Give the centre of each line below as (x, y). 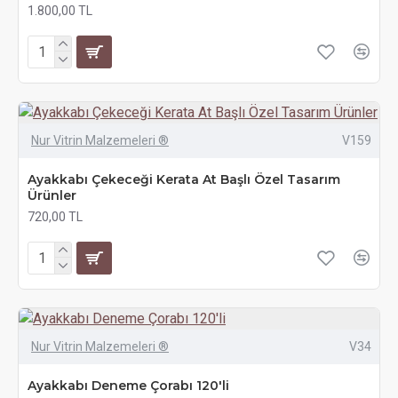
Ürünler (52, 195)
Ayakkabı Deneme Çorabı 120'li (128, 386)
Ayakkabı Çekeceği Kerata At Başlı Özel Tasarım (184, 179)
